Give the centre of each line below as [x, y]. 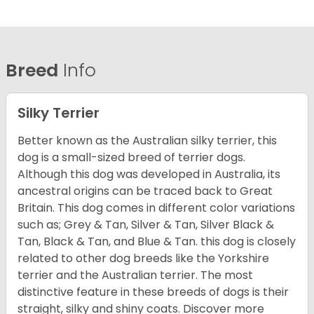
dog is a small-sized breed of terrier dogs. [131, 158]
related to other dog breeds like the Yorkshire [143, 259]
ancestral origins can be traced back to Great [145, 191]
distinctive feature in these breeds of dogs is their [153, 292]
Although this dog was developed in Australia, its [149, 175]
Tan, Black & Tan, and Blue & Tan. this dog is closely [157, 242]
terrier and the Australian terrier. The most [135, 275]
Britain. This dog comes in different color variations [156, 208]
